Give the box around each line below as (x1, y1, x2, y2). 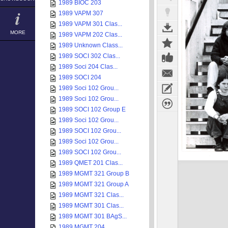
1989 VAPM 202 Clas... (59, 31, 122, 38)
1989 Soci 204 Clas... (59, 63, 118, 70)
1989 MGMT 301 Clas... (59, 202, 124, 209)
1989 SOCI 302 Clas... (59, 52, 120, 60)
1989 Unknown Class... (59, 42, 123, 49)
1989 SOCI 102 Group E (59, 106, 126, 113)
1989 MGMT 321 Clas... (59, 191, 124, 198)
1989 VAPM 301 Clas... (59, 20, 122, 27)
